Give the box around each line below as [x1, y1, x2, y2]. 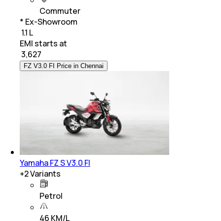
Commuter [39, 5, 80, 16]
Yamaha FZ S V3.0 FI [20, 157, 90, 168]
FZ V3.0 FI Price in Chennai [24, 62, 104, 70]
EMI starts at [20, 37, 67, 49]
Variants [29, 168, 61, 179]
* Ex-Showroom [20, 16, 77, 27]
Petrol [39, 190, 63, 201]
